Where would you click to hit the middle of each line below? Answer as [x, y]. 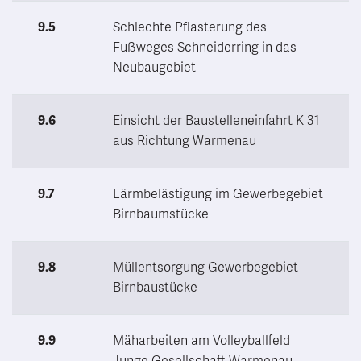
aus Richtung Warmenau [185, 141]
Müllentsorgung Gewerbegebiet [205, 267]
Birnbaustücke [155, 287]
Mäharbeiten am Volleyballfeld [201, 340]
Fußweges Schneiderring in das [205, 47]
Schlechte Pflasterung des [190, 27]
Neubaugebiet [154, 67]
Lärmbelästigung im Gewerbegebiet [218, 194]
